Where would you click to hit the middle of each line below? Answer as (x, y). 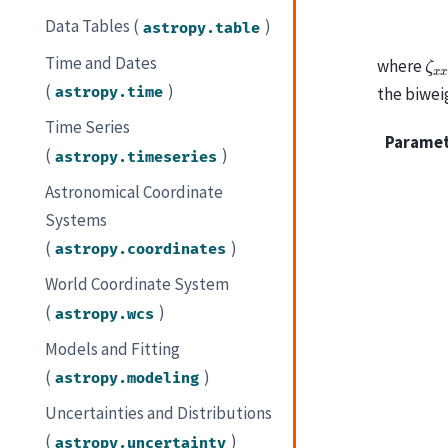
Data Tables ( (92, 26)
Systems (76, 219)
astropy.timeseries (136, 157)
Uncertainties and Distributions (159, 413)
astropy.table (202, 28)
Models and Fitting (113, 348)
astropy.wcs (105, 314)
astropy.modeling (127, 378)
